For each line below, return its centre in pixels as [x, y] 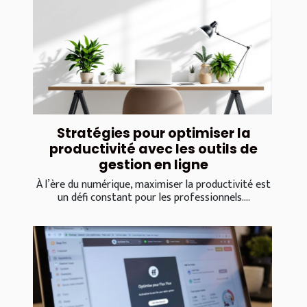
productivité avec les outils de [153, 149]
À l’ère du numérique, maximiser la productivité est [153, 184]
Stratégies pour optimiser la [153, 133]
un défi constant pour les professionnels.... [153, 197]
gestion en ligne [153, 164]
